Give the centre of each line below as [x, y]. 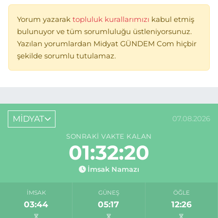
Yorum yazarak [45, 19]
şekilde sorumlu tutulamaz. [66, 56]
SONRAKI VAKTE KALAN [109, 136]
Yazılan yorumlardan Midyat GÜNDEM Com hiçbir [107, 44]
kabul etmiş [173, 19]
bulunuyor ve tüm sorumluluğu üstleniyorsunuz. [104, 31]
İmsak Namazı [114, 170]
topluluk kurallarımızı [112, 19]
